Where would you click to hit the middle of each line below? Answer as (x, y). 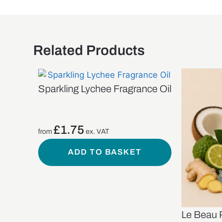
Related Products (89, 50)
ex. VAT (97, 131)
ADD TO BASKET (105, 152)
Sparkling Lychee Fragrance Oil (105, 88)
